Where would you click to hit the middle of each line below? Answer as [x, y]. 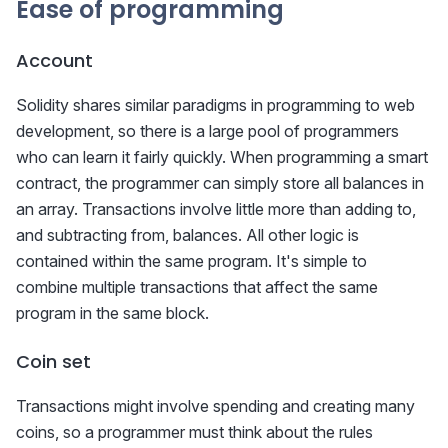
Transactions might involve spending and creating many [215, 406]
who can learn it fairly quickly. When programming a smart [222, 157]
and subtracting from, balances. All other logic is [187, 235]
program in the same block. [112, 313]
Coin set [53, 362]
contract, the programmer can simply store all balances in [220, 183]
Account [54, 61]
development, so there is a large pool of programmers [207, 131]
